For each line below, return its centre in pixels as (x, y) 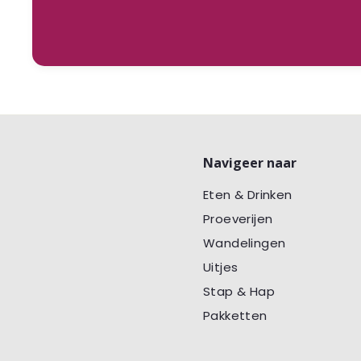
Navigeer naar (250, 162)
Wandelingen (245, 243)
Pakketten (235, 315)
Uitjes (221, 267)
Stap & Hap (239, 291)
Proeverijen (238, 218)
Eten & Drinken (248, 194)
